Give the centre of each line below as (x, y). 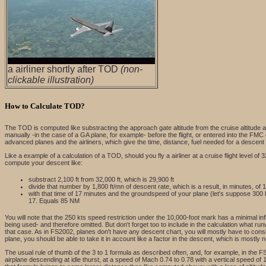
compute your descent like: (44, 163)
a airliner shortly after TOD (64, 69)
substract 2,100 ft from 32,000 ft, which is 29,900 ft (101, 179)
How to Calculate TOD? (45, 106)
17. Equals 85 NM (54, 201)
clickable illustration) (51, 80)
